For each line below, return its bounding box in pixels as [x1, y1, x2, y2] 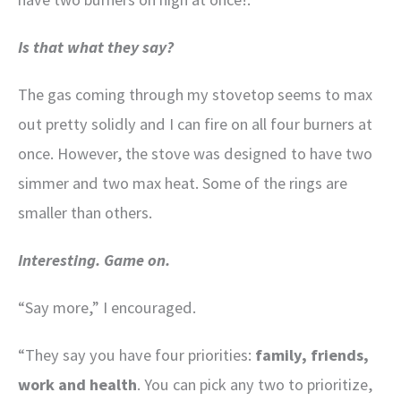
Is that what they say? [18, 37, 174, 58]
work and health [18, 374, 137, 396]
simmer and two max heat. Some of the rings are [18, 173, 347, 194]
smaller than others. [18, 202, 152, 224]
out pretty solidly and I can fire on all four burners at [18, 114, 372, 135]
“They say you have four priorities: [18, 345, 252, 366]
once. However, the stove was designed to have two [18, 143, 372, 165]
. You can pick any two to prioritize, [137, 374, 372, 396]
